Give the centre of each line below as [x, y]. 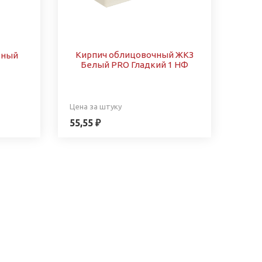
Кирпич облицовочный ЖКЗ [134, 54]
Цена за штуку [95, 106]
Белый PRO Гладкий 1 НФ [134, 64]
